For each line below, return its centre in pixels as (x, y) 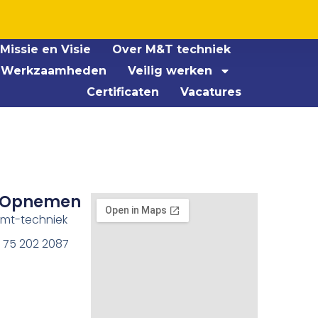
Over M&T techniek (172, 49)
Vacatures (211, 92)
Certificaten (123, 92)
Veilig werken (170, 71)
